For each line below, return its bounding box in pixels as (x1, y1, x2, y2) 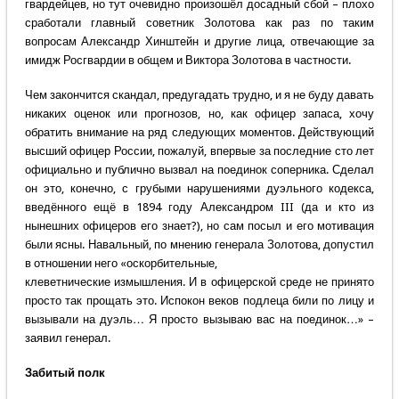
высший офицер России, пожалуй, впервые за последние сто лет (24, 144, 375, 159)
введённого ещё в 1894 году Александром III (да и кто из (24, 200, 375, 215)
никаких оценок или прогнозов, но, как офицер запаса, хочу (24, 107, 375, 121)
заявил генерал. (24, 331, 110, 346)
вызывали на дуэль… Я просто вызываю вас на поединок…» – (24, 313, 375, 327)
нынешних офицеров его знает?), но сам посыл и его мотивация (24, 219, 375, 233)
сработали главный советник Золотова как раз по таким (24, 16, 375, 30)
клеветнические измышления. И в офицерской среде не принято (24, 275, 375, 289)
